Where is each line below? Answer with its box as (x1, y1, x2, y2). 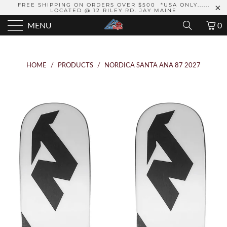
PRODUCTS (58, 61, 93, 69)
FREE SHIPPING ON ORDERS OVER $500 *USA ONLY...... (17, 2, 210, 8)
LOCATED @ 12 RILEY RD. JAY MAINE (50, 7, 177, 14)
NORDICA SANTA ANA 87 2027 (104, 61, 201, 69)
